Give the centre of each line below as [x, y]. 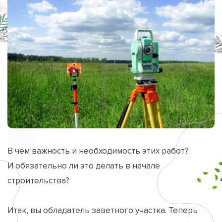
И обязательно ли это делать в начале [84, 165]
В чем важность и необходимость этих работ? [98, 150]
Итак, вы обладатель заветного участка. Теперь [103, 210]
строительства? [38, 180]
